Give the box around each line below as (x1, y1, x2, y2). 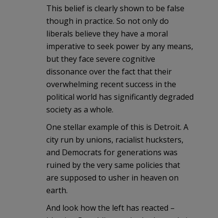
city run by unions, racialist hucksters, (46, 134, 183, 145)
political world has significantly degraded (46, 91, 194, 102)
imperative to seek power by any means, (46, 40, 193, 52)
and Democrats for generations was (46, 146, 178, 158)
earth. (46, 184, 68, 196)
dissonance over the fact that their (46, 66, 172, 77)
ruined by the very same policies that (46, 159, 180, 170)
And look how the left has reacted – (46, 202, 175, 213)
